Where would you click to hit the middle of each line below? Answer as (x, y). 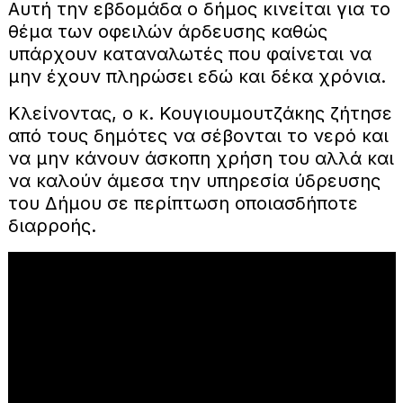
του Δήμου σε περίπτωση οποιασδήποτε (183, 203)
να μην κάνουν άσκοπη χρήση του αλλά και (201, 158)
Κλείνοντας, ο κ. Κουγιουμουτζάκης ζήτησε (200, 113)
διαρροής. (52, 225)
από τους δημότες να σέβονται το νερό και (198, 135)
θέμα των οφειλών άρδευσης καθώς (167, 31)
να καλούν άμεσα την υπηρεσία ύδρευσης (194, 180)
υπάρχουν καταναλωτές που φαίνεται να (189, 54)
